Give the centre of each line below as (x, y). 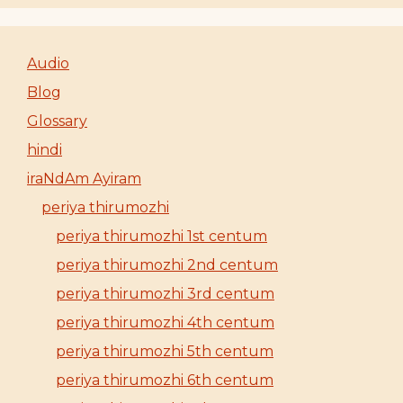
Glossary (57, 121)
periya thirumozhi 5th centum (165, 351)
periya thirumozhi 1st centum (161, 236)
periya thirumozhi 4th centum (165, 322)
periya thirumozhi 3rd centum (165, 294)
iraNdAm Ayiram (84, 179)
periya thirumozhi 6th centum (165, 380)
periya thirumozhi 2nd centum (167, 265)
